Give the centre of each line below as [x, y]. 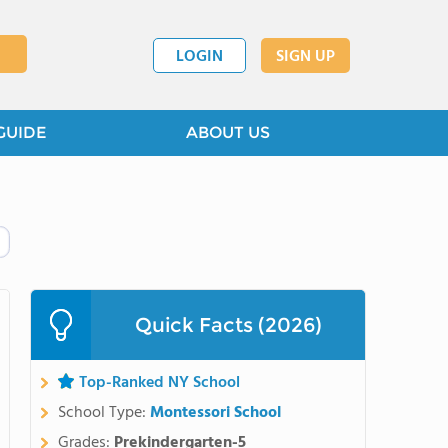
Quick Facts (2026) [228, 325]
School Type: [104, 413]
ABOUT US [227, 132]
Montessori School [215, 413]
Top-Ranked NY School [159, 383]
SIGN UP [305, 56]
